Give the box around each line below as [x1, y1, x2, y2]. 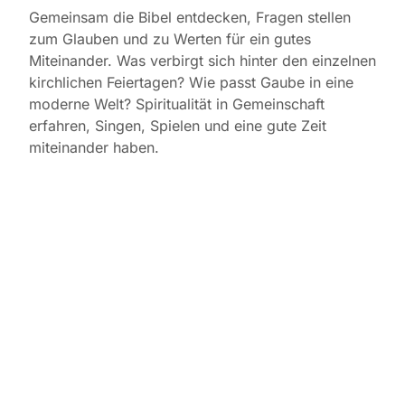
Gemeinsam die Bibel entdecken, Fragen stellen [29, 8, 351, 27]
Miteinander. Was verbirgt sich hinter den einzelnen [29, 52, 376, 71]
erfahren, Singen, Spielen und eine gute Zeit [29, 117, 326, 136]
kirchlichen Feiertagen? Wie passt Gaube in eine [29, 73, 353, 92]
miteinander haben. [29, 138, 159, 157]
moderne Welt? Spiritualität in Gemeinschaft [29, 95, 325, 114]
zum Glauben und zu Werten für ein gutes [29, 30, 311, 49]
